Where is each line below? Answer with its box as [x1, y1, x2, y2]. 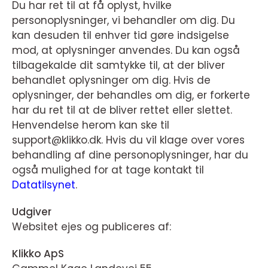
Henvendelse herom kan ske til [12, 118, 169, 132]
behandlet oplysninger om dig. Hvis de [12, 73, 211, 87]
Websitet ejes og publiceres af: [12, 220, 171, 234]
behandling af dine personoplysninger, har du [12, 148, 248, 162]
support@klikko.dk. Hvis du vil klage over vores [12, 133, 245, 147]
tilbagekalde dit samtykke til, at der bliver [12, 58, 225, 72]
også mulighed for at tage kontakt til [12, 163, 204, 177]
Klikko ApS [12, 246, 64, 261]
